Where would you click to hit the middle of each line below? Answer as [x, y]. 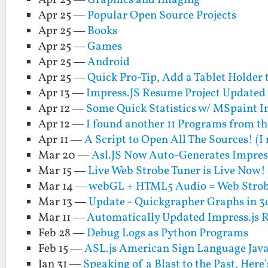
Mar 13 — [64, 202]
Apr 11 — [62, 140]
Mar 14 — [64, 187]
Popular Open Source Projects [162, 16]
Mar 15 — [63, 171]
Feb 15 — [62, 249]
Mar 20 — [65, 156]
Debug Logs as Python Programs [168, 234]
